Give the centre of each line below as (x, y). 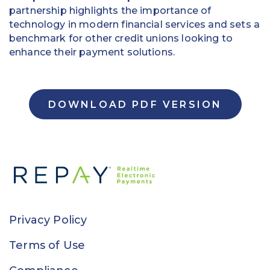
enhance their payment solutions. (92, 52)
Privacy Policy (48, 220)
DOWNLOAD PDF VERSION (135, 104)
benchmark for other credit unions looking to (121, 38)
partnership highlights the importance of (110, 10)
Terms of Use (47, 246)
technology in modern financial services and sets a (135, 24)
